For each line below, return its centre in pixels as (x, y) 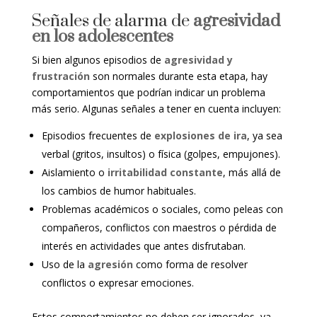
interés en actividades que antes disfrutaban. (143, 246)
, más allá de (252, 173)
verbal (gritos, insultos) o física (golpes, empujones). (161, 154)
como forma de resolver (190, 265)
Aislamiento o (74, 173)
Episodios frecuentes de (98, 136)
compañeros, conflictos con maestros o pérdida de (159, 228)
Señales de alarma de (112, 22)
